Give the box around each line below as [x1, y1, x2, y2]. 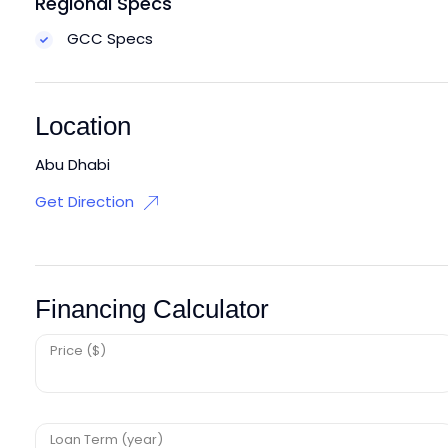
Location [35, 110, 131, 141]
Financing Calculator [35, 293, 269, 324]
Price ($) [50, 340, 106, 360]
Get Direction [35, 190, 134, 212]
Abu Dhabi [35, 153, 110, 175]
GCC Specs [63, 27, 153, 49]
